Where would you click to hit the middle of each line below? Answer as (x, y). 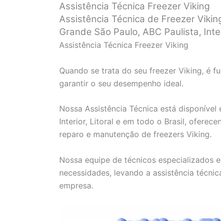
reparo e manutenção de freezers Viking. (135, 134)
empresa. (76, 185)
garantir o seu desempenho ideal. (121, 83)
